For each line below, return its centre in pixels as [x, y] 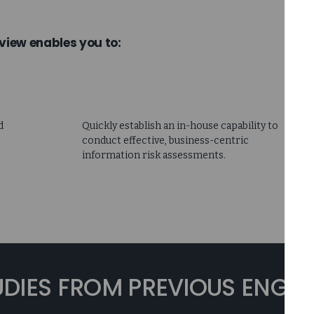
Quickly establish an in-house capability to [180, 125]
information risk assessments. [153, 155]
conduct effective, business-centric [165, 140]
